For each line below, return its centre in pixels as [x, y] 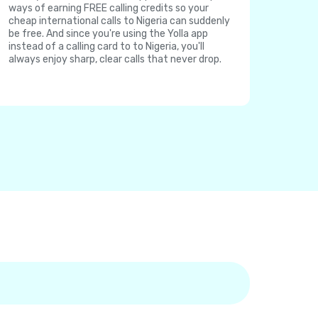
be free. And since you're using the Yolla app [108, 34]
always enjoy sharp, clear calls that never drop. [115, 59]
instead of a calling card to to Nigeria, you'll [106, 46]
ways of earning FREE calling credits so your [109, 8]
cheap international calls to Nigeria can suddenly [119, 21]
